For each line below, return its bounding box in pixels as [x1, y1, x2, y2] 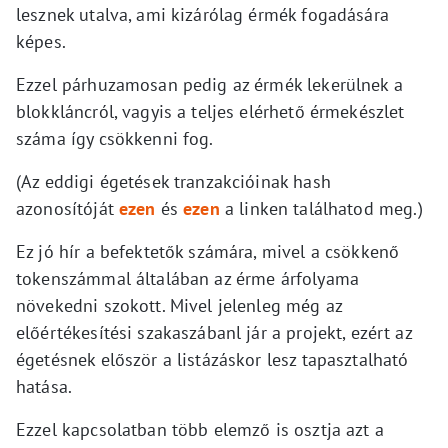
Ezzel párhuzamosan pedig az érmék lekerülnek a [16, 73, 403, 97]
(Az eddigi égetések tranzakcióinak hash [16, 170, 331, 194]
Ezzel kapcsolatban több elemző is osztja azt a [16, 418, 384, 442]
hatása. [16, 375, 73, 399]
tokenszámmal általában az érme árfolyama [16, 267, 359, 291]
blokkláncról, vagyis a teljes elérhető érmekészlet [16, 100, 405, 124]
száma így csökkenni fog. [16, 127, 214, 151]
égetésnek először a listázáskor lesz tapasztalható [16, 348, 409, 372]
